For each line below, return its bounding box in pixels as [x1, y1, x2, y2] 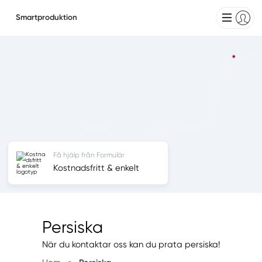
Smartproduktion [15, 12, 77, 22]
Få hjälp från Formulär [53, 150, 125, 159]
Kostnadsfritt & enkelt [53, 162, 139, 173]
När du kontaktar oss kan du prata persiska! [42, 239, 220, 250]
